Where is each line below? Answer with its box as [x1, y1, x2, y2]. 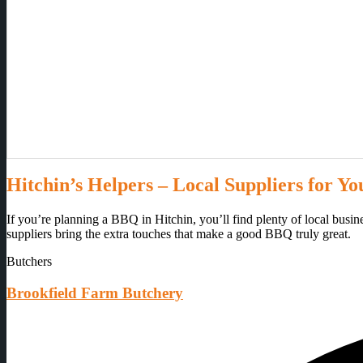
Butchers [6, 254, 52, 269]
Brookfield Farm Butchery [6, 284, 183, 302]
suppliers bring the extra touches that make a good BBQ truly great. [6, 227, 351, 241]
